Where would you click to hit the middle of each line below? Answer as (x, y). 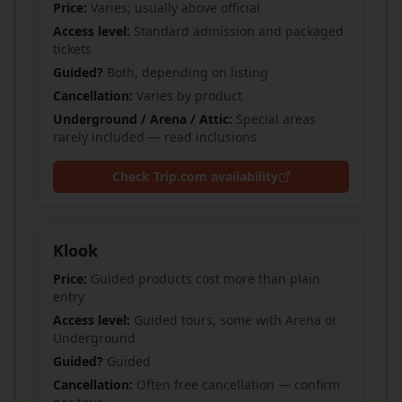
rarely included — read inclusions (155, 137)
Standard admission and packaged (239, 31)
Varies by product (189, 96)
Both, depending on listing (188, 72)
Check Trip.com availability (195, 176)
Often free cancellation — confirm (238, 385)
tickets (72, 49)
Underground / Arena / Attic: (143, 119)
